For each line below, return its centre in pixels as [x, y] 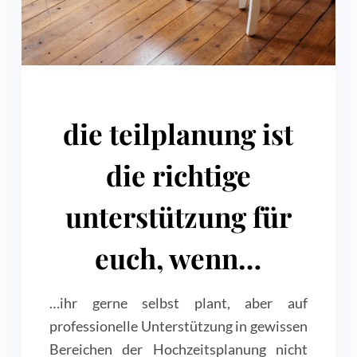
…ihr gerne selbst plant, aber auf [178, 303]
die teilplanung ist [178, 134]
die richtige [178, 175]
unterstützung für [178, 217]
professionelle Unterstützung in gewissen [178, 326]
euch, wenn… [178, 258]
